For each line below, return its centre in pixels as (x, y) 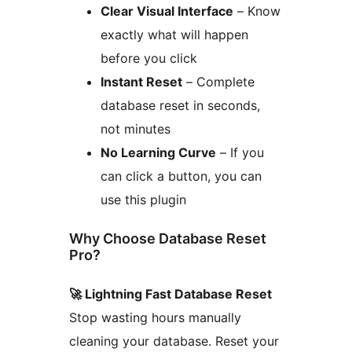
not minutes (136, 129)
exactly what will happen (174, 35)
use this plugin (143, 200)
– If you (240, 153)
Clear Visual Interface (167, 11)
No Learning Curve (158, 153)
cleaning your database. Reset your (174, 341)
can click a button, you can (181, 176)
